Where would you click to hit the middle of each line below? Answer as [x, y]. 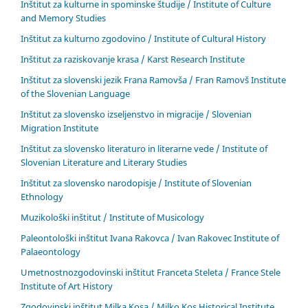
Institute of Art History [67, 286]
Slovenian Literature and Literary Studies [104, 163]
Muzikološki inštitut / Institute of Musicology [112, 217]
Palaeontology [51, 251]
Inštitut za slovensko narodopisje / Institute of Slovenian [136, 183]
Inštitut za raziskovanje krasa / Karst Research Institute [133, 59]
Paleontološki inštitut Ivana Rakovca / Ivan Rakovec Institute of [150, 238]
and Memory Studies [63, 18]
